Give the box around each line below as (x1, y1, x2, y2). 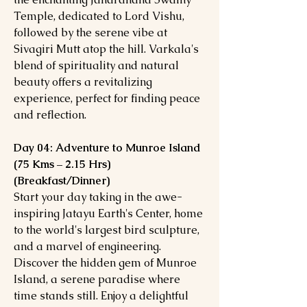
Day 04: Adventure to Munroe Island (14, 140, 201, 155)
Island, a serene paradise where (14, 272, 180, 286)
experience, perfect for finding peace (14, 91, 200, 106)
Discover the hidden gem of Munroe (14, 256, 197, 270)
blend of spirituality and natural (14, 58, 179, 73)
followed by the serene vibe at (14, 25, 167, 40)
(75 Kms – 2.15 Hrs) (14, 157, 110, 171)
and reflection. (14, 108, 86, 122)
